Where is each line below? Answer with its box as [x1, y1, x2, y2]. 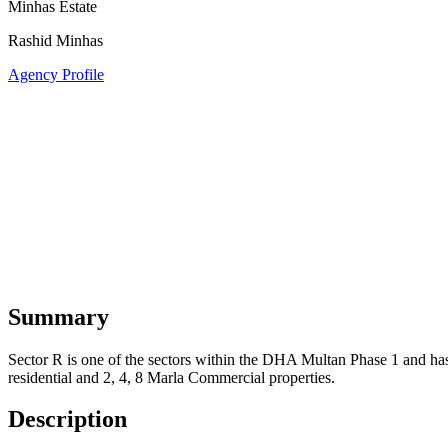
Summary [8, 303, 109, 330]
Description [8, 406, 127, 433]
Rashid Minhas [8, 31, 103, 49]
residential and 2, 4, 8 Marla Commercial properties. [8, 368, 335, 386]
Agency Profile [8, 65, 104, 83]
